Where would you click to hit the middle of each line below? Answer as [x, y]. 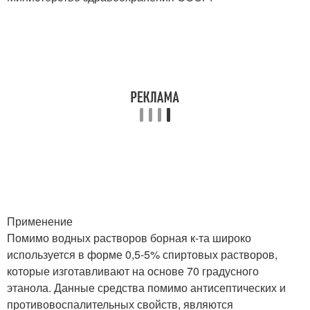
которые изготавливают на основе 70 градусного [133, 271]
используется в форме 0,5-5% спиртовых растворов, [142, 254]
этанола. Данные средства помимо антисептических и [146, 288]
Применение [40, 221]
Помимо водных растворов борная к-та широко [129, 238]
